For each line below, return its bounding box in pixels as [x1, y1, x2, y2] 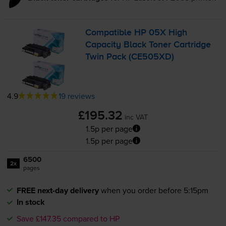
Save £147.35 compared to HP [16, 212, 120, 224]
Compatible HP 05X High [85, 28, 188, 38]
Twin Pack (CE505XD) [85, 52, 175, 62]
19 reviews [58, 90, 95, 101]
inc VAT [125, 111, 148, 122]
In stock [16, 196, 45, 208]
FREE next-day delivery [16, 184, 99, 196]
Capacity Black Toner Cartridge [85, 40, 211, 50]
